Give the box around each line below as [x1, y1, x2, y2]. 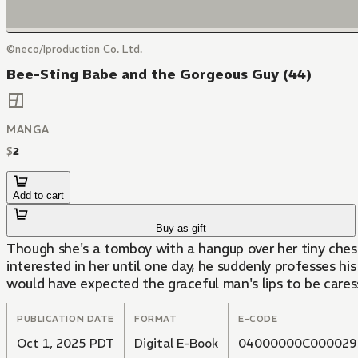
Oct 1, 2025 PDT [17, 336, 114, 352]
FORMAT [134, 313, 177, 325]
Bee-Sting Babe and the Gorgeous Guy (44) [6, 66, 312, 83]
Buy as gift [156, 222, 207, 235]
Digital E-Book [134, 336, 218, 352]
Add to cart [13, 189, 64, 202]
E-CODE [238, 313, 278, 325]
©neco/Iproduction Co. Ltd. [6, 42, 142, 56]
